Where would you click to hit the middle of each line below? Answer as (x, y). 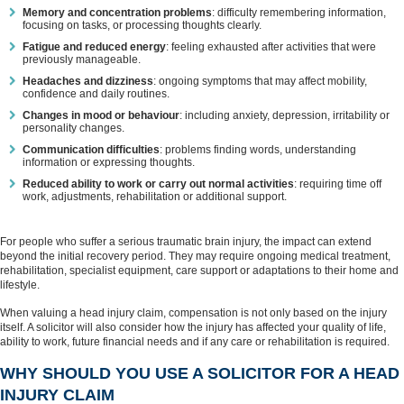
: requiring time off (338, 184)
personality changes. (73, 128)
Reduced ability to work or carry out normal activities (158, 184)
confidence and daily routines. (96, 94)
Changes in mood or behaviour (101, 115)
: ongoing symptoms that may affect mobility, (260, 81)
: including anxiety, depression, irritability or (285, 115)
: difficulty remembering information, (299, 13)
